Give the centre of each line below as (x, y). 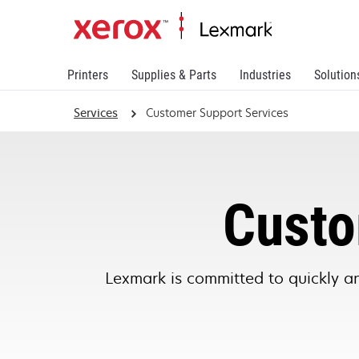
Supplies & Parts (174, 75)
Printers (88, 75)
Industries (265, 75)
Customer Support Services (217, 113)
